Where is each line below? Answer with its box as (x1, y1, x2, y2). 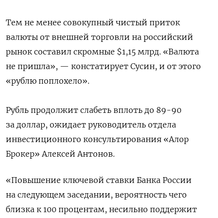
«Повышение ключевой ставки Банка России (6, 175, 192, 185)
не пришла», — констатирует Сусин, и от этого (6, 61, 201, 71)
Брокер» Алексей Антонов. (6, 148, 115, 159)
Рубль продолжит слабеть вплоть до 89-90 (6, 105, 182, 115)
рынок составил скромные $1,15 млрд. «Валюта (6, 46, 199, 56)
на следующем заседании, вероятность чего (6, 189, 187, 200)
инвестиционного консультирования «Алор (6, 134, 189, 144)
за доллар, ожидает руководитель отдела (6, 119, 176, 129)
